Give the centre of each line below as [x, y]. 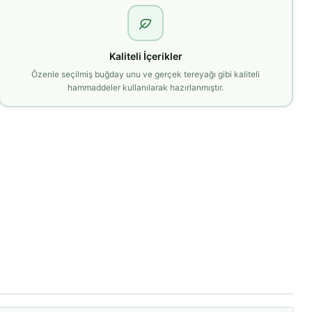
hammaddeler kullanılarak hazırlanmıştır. [146, 87]
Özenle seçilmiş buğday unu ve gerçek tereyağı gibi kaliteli [146, 74]
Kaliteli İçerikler [146, 56]
